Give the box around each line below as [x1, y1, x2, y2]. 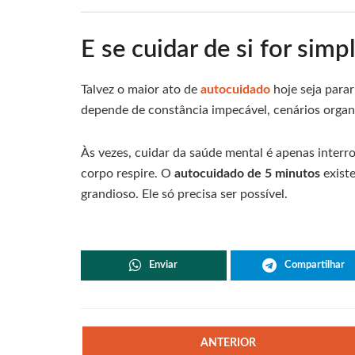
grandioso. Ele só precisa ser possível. [81, 187, 288, 200]
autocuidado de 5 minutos [174, 166, 320, 180]
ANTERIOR [200, 337, 257, 349]
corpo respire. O [81, 166, 174, 180]
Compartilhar [284, 259, 345, 270]
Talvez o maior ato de [81, 82, 200, 96]
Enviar [149, 259, 178, 270]
